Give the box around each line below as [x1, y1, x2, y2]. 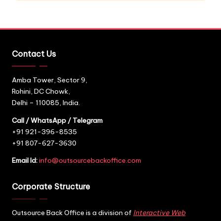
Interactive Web [133, 208, 185, 218]
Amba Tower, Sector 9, [12, 75, 87, 84]
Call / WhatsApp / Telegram [12, 115, 103, 125]
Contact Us [12, 48, 56, 59]
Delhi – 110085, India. [12, 98, 80, 107]
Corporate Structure [12, 182, 90, 192]
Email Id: [12, 156, 37, 165]
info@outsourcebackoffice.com [39, 156, 141, 165]
